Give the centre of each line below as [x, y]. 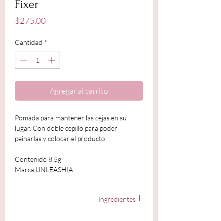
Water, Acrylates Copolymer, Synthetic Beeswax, [88, 216]
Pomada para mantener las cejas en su [71, 117]
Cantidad [29, 42]
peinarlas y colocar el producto [60, 138]
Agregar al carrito [79, 91]
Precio [57, 20]
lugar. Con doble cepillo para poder [66, 128]
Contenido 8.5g [38, 159]
